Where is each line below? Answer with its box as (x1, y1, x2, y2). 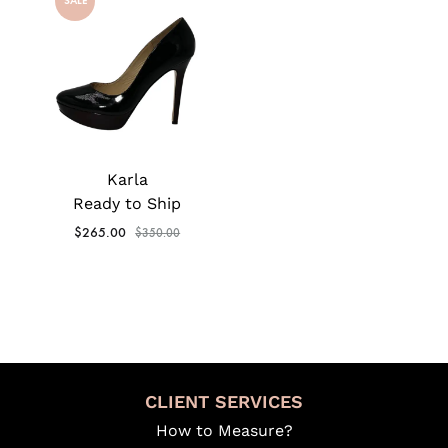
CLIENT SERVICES (145, 390, 303, 412)
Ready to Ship (73, 193, 182, 213)
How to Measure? (155, 420, 293, 440)
